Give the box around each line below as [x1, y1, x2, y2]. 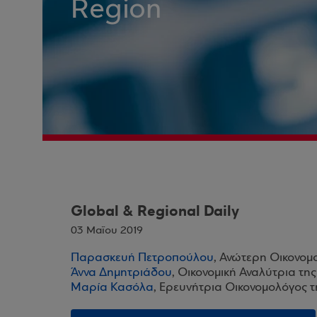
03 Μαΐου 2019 [71, 225, 143, 236]
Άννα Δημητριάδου [71, 266, 172, 279]
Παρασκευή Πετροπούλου [71, 251, 214, 265]
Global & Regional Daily [71, 202, 239, 221]
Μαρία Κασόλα [71, 281, 154, 294]
